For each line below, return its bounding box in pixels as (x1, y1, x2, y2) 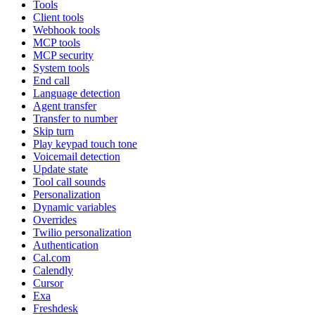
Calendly (33, 264, 73, 276)
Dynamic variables (33, 200, 116, 213)
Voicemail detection (33, 150, 120, 162)
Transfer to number (33, 112, 117, 124)
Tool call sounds (33, 175, 105, 188)
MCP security (33, 49, 94, 61)
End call (33, 74, 70, 86)
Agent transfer (33, 99, 96, 112)
